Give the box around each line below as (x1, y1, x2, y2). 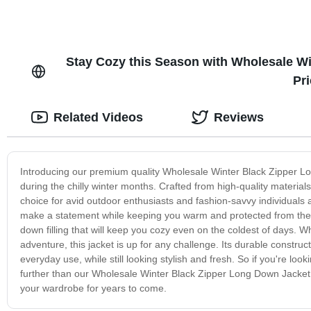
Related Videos (53, 110, 143, 124)
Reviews (213, 110, 264, 124)
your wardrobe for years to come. (19, 282, 167, 294)
